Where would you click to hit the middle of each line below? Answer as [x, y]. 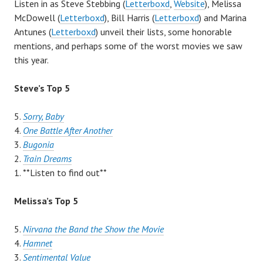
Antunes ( [33, 32]
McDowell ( [37, 18]
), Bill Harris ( [129, 18]
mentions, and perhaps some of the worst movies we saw [128, 46]
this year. [31, 60]
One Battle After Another [68, 131]
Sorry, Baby [43, 117]
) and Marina [223, 18]
